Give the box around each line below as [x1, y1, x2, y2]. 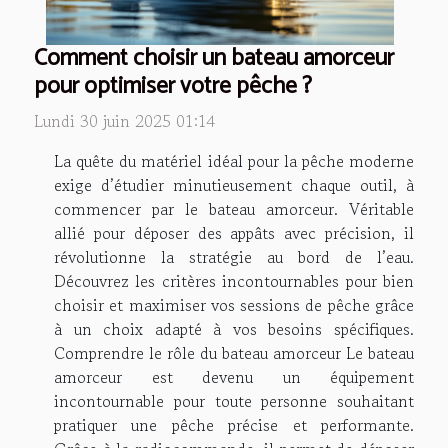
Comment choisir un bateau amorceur [34, 39, 394, 79]
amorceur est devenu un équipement [54, 365, 414, 390]
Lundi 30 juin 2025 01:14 [34, 109, 215, 134]
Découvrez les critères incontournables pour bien [54, 269, 414, 294]
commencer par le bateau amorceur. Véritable [54, 197, 414, 222]
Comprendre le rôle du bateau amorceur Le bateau [54, 341, 414, 366]
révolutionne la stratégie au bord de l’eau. [54, 245, 414, 270]
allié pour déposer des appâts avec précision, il [54, 221, 414, 246]
